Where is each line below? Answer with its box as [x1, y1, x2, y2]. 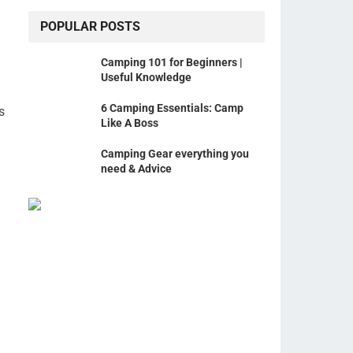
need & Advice [101, 162, 172, 175]
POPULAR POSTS [40, 19, 140, 34]
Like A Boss [101, 117, 158, 129]
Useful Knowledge [101, 71, 191, 84]
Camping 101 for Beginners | [101, 56, 243, 69]
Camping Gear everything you [101, 147, 249, 160]
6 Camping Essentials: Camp [101, 102, 243, 114]
